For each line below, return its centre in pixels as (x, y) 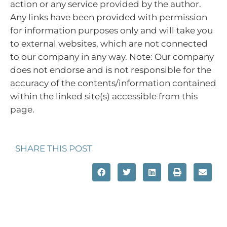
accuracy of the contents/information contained (113, 83)
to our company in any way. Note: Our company (112, 57)
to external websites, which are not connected (109, 44)
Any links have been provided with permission (109, 17)
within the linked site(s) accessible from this (104, 97)
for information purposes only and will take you (111, 31)
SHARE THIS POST (54, 148)
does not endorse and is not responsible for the (111, 70)
